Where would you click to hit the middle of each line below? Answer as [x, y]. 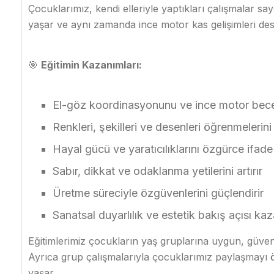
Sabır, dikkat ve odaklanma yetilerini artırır [157, 171]
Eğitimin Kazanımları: [91, 65]
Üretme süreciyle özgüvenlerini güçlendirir [158, 193]
